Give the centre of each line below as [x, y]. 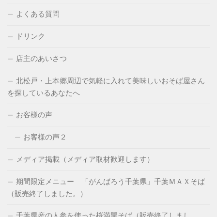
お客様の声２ [45, 137]
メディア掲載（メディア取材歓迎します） [85, 159]
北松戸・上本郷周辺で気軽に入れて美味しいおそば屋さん [110, 81]
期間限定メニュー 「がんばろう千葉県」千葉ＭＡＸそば [110, 181]
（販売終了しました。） [47, 194]
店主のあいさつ [41, 58]
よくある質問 [38, 14]
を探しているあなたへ [44, 93]
